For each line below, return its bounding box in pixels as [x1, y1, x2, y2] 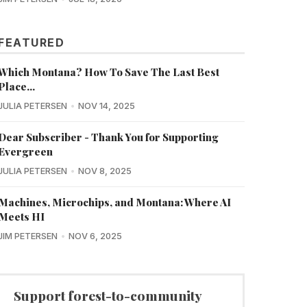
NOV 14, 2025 [77, 101, 135, 112]
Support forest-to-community [14, 286, 202, 305]
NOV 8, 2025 [77, 166, 132, 177]
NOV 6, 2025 [68, 231, 122, 242]
